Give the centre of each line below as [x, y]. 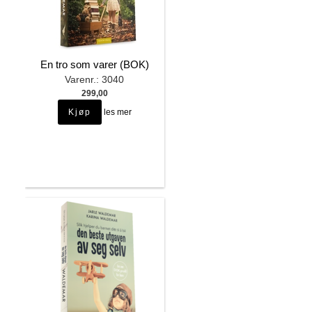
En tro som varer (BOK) [94, 65]
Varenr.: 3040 [95, 80]
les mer [117, 112]
